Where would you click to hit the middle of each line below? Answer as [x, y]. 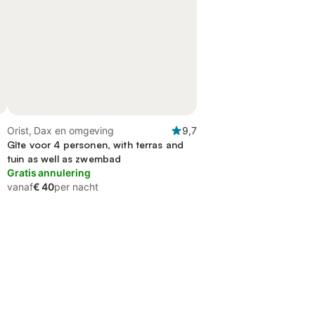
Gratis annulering [49, 173]
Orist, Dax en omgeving [61, 130]
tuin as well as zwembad [64, 159]
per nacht [76, 187]
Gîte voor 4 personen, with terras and [96, 144]
